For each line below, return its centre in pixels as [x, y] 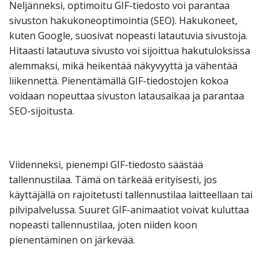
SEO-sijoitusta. [42, 111]
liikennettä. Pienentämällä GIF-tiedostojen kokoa [119, 81]
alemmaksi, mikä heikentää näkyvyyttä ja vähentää [123, 66]
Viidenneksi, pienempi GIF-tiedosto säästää [106, 165]
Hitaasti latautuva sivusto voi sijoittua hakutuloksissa [130, 51]
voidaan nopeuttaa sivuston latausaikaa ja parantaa [127, 96]
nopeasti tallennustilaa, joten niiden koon [103, 225]
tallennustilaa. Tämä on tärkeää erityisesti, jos [113, 180]
